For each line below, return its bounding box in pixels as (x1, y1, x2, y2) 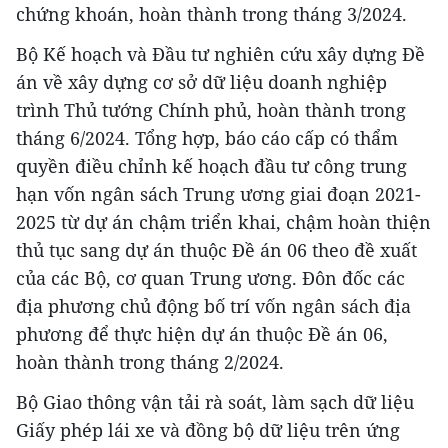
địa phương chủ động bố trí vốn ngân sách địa (16, 294, 411, 319)
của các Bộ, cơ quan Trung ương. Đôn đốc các (16, 266, 405, 291)
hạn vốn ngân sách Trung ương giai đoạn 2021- (16, 182, 421, 207)
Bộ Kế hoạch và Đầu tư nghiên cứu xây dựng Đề (16, 42, 425, 67)
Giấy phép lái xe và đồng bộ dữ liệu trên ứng (16, 418, 400, 443)
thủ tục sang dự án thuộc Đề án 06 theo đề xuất (16, 238, 417, 263)
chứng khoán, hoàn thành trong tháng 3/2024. (16, 2, 407, 27)
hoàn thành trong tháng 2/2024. (16, 350, 284, 375)
